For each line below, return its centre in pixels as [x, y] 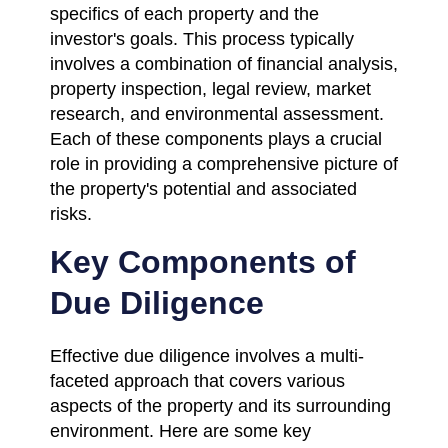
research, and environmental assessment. [217, 113]
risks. [71, 213]
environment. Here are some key [180, 430]
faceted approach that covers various [197, 380]
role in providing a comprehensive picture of [224, 163]
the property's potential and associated [203, 188]
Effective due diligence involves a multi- [207, 355]
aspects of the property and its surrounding [220, 405]
